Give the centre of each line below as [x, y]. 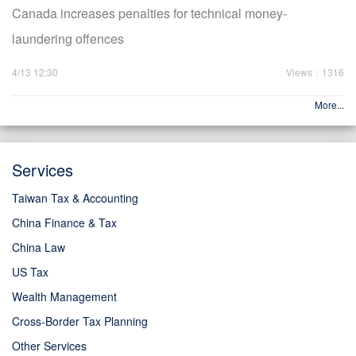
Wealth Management [64, 296]
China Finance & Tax [64, 222]
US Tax [30, 271]
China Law [39, 247]
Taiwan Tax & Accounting [75, 197]
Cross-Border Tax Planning [80, 321]
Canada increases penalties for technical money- [149, 13]
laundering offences [68, 38]
